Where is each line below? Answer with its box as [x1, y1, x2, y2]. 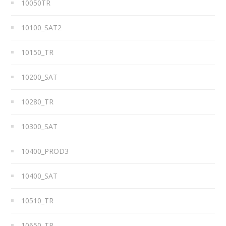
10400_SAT [21, 171, 58, 181]
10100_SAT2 [21, 22, 62, 32]
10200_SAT [21, 72, 58, 82]
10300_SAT [21, 121, 58, 131]
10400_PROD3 [21, 146, 69, 156]
